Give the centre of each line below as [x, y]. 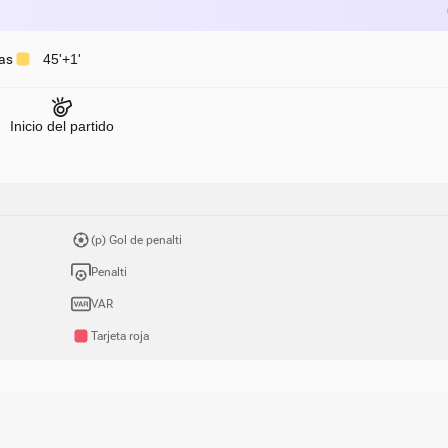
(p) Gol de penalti [136, 240]
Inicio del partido [62, 125]
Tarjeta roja [120, 336]
